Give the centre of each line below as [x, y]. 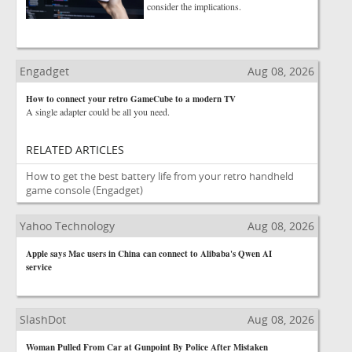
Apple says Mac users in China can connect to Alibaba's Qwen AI [149, 254]
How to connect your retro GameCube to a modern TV [131, 99]
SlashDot [43, 319]
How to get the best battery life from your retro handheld [160, 176]
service [39, 267]
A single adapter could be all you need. [98, 112]
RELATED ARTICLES [75, 150]
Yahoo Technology [67, 226]
